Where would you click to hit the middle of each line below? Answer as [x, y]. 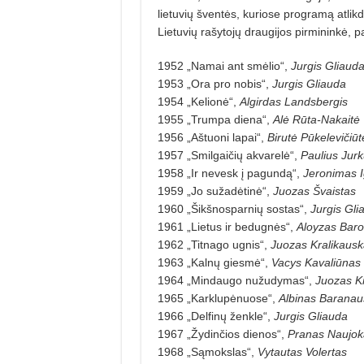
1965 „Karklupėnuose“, [218, 298]
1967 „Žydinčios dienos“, [222, 334]
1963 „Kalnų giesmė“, [214, 262]
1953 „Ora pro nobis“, [214, 83]
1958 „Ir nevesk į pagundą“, [230, 173]
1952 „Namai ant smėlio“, [224, 65]
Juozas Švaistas [314, 191]
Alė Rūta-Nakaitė [316, 119]
